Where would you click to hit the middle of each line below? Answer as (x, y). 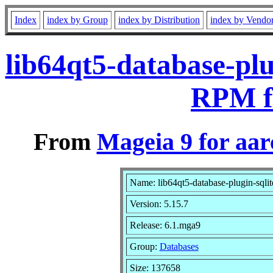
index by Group (77, 20)
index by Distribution (159, 20)
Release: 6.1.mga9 (165, 225)
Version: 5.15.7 (159, 204)
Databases (179, 246)
